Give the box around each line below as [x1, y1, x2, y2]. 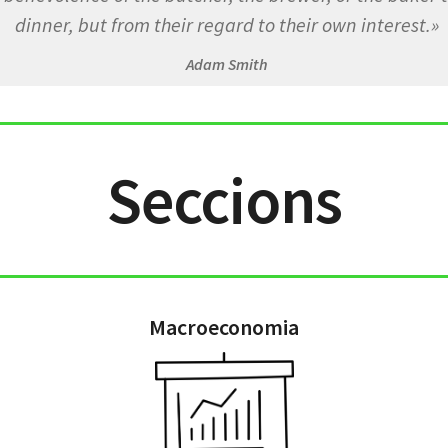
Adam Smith [185, 54, 268, 75]
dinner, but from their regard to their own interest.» [14, 12, 439, 38]
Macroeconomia [149, 313, 299, 342]
